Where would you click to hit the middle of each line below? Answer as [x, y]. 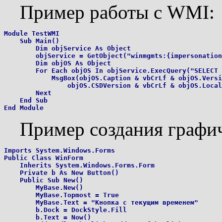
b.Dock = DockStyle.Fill [65, 210]
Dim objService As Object [67, 48]
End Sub [26, 100]
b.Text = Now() [48, 217]
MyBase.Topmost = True [61, 195]
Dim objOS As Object [57, 63]
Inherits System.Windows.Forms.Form [79, 165]
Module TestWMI [32, 33]
